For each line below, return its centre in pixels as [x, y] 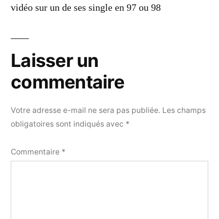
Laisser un [55, 60]
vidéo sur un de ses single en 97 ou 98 [86, 8]
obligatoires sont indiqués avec [68, 124]
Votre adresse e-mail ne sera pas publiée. [86, 110]
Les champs [184, 110]
